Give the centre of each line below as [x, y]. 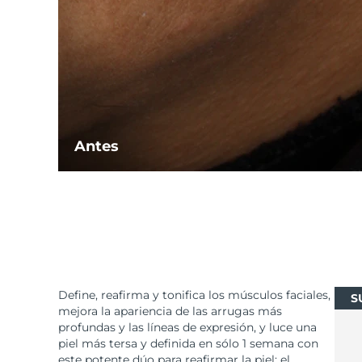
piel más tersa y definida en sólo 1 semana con [188, 344]
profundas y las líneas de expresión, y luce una [187, 328]
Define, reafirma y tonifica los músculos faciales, [194, 295]
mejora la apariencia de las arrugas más [170, 311]
